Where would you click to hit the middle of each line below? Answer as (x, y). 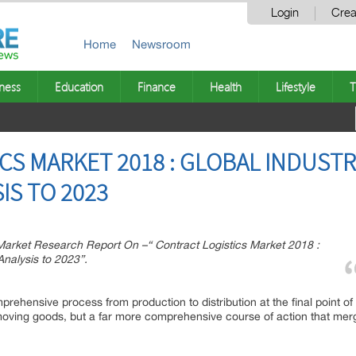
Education (79, 87)
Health (226, 87)
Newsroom (161, 44)
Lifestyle (296, 87)
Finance (157, 87)
